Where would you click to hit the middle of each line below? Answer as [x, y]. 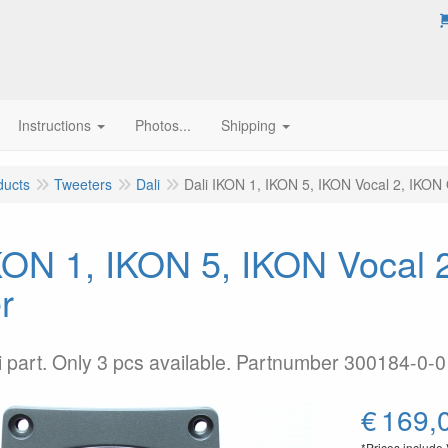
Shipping [248, 125]
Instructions [54, 125]
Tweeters [83, 184]
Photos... [163, 125]
